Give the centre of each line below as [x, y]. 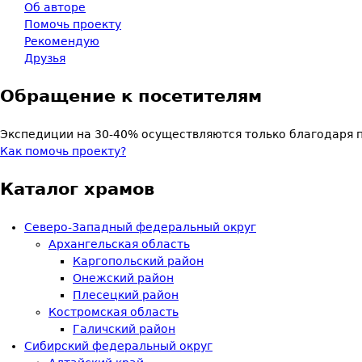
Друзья [45, 58]
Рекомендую [62, 41]
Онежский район [123, 278]
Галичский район [124, 329]
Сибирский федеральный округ [118, 346]
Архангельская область [119, 244]
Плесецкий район [126, 295]
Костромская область [114, 312]
